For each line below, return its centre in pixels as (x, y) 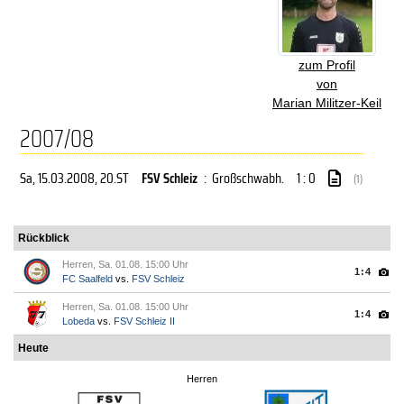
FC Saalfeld (87, 279)
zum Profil (327, 65)
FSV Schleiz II (144, 321)
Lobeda (78, 321)
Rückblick (44, 238)
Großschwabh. (248, 178)
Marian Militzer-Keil (327, 103)
